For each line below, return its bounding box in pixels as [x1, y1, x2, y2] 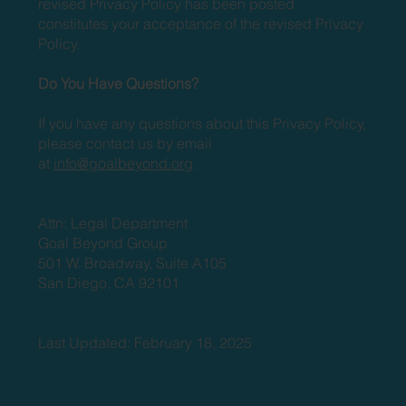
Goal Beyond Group [38, 233, 169, 252]
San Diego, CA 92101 [38, 273, 180, 292]
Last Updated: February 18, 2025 [38, 333, 253, 352]
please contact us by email [38, 133, 213, 152]
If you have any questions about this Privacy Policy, [38, 113, 367, 132]
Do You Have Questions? [38, 73, 199, 92]
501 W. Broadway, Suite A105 [38, 253, 227, 272]
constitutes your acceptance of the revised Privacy [38, 14, 364, 33]
